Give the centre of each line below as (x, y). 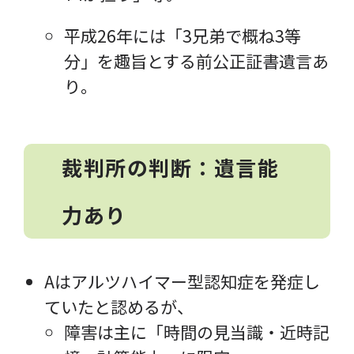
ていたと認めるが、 (119, 306)
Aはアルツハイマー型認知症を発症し (182, 281)
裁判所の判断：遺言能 (171, 167)
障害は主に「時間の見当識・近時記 (197, 331)
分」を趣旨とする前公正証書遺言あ (197, 60)
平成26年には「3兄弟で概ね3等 (183, 35)
